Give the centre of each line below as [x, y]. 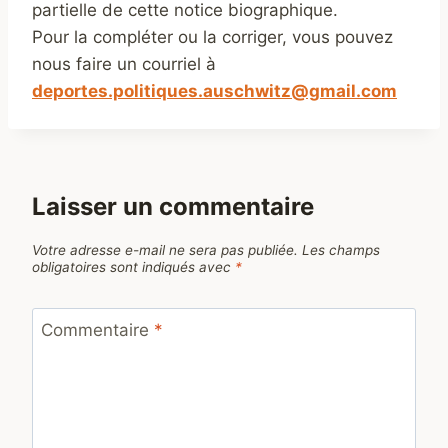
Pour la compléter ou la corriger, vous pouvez [212, 37]
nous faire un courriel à [124, 64]
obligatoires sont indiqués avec [133, 266]
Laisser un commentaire [173, 206]
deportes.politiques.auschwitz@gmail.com [214, 91]
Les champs [341, 249]
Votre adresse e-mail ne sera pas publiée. [165, 249]
